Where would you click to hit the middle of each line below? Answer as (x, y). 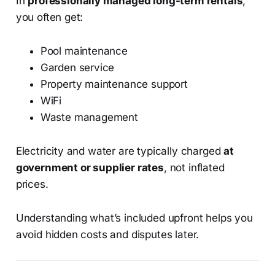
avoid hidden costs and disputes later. (107, 234)
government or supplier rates (90, 167)
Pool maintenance (84, 51)
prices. (32, 184)
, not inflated (194, 167)
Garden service (77, 67)
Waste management (89, 117)
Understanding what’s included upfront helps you (134, 218)
